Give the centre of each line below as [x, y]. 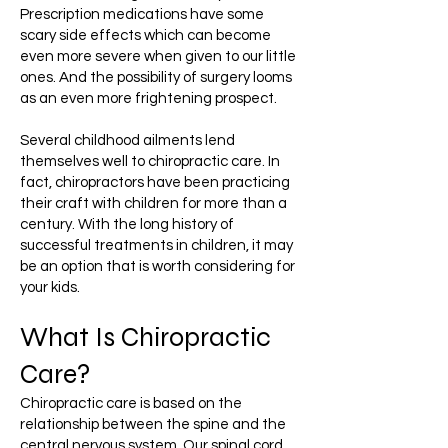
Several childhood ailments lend [127, 140]
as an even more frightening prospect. [148, 98]
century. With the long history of [127, 224]
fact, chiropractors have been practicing [155, 182]
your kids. [50, 287]
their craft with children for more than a [153, 203]
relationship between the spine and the [153, 424]
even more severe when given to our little [158, 56]
